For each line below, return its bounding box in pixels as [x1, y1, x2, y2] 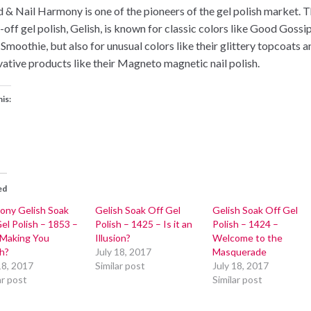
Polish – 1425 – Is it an [94, 217, 192, 230]
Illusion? [94, 231, 131, 244]
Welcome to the [212, 231, 283, 244]
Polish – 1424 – [212, 217, 279, 230]
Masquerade [212, 245, 267, 258]
